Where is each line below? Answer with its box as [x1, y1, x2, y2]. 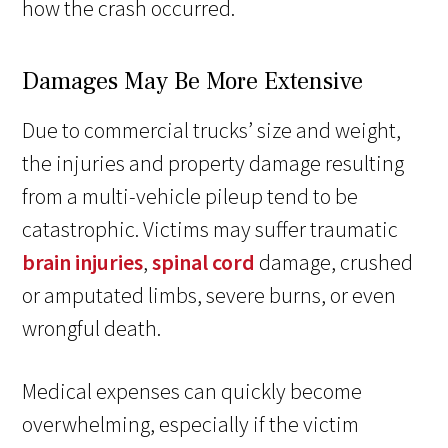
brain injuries [22, 247, 144, 276]
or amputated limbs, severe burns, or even [22, 280, 397, 309]
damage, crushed [255, 247, 414, 276]
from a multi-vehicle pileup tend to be [22, 181, 359, 210]
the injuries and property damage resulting [22, 148, 405, 177]
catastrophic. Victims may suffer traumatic [22, 214, 399, 243]
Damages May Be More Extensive [22, 65, 370, 97]
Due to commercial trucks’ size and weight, [22, 115, 402, 144]
